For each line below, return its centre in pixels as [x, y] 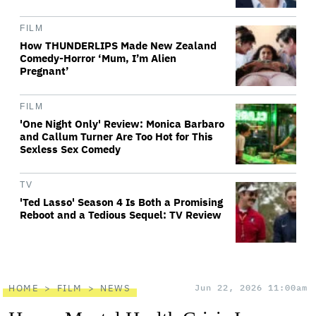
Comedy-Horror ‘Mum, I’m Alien [98, 58]
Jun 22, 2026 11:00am [251, 287]
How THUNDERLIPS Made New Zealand [118, 45]
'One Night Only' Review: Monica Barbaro [122, 124]
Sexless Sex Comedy [70, 149]
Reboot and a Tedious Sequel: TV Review [121, 215]
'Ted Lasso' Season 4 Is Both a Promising [121, 202]
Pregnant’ [44, 71]
